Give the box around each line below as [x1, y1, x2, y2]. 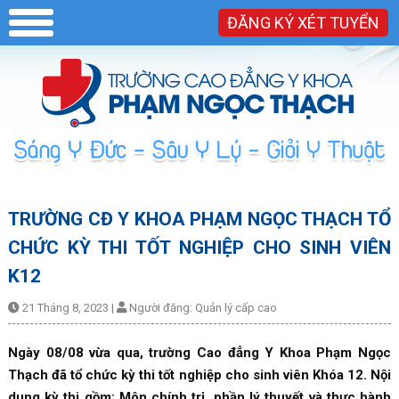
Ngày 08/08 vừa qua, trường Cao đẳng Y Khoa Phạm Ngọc [7, 344, 392, 361]
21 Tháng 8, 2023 [19, 300, 111, 314]
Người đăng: [126, 300, 195, 314]
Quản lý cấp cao [194, 300, 277, 314]
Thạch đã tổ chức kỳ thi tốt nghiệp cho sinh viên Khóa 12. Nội [7, 366, 392, 383]
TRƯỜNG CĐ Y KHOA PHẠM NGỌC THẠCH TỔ [7, 208, 392, 230]
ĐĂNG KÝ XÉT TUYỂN [227, 13, 379, 32]
